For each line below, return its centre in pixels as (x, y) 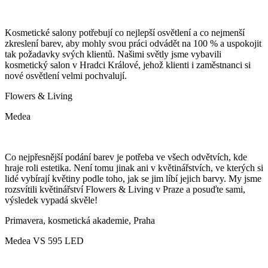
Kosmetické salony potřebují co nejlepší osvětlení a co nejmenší (125, 32)
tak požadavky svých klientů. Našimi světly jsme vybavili (113, 54)
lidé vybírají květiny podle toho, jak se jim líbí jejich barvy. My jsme (133, 178)
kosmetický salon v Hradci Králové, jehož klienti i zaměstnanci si (128, 65)
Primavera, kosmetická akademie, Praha (80, 220)
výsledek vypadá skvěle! (51, 200)
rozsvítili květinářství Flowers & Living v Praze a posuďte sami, (125, 189)
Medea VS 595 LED (44, 240)
